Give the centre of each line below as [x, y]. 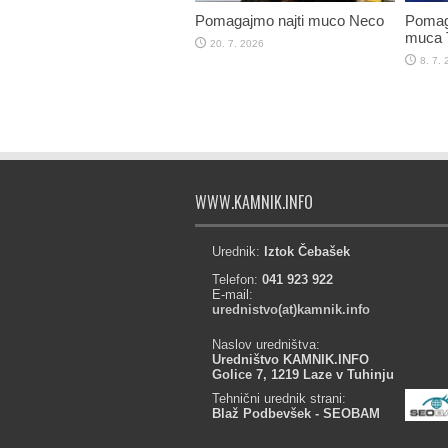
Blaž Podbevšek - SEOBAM [295, 413]
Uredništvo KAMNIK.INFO [290, 359]
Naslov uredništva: [265, 344]
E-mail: [232, 294]
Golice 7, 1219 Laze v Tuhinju [302, 374]
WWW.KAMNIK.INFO [253, 202]
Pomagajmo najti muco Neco [289, 20]
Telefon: [236, 279]
